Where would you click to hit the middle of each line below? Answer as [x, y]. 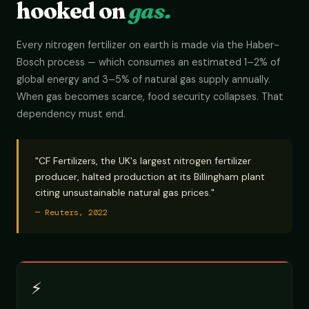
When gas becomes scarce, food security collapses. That [150, 97]
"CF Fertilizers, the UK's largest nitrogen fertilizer [143, 161]
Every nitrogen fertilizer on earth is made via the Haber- [148, 45]
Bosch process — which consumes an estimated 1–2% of [148, 62]
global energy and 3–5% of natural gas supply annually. [143, 79]
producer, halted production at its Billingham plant [150, 177]
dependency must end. [71, 114]
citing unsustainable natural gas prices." [125, 192]
